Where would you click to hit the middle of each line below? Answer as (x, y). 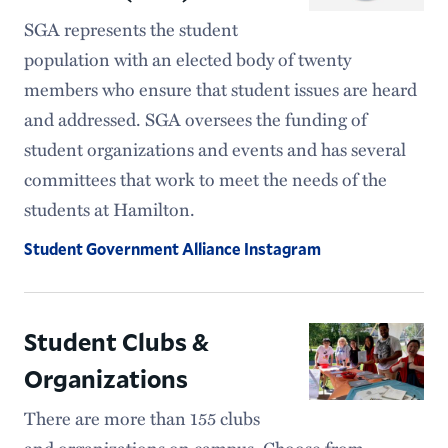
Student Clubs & (116, 341)
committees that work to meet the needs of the (205, 178)
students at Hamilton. (109, 208)
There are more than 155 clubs (141, 417)
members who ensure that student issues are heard (220, 88)
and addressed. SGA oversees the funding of (195, 118)
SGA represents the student (130, 28)
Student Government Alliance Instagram (172, 248)
